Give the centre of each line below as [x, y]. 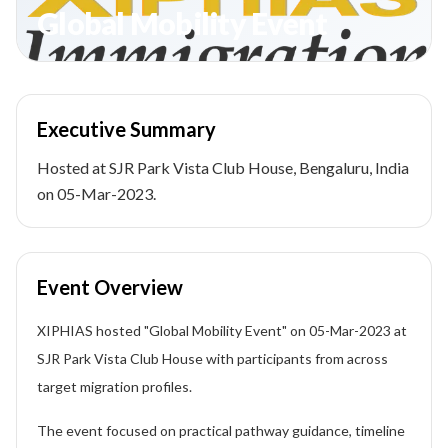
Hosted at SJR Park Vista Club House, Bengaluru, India [223, 167]
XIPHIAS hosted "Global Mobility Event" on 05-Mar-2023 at [222, 330]
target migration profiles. [114, 386]
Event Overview [110, 287]
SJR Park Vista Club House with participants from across [212, 358]
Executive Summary [126, 129]
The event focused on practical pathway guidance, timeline [221, 430]
